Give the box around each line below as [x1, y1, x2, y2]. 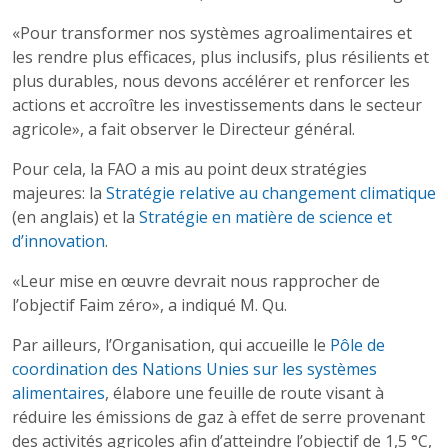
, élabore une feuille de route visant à [105, 382, 384, 404]
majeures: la [12, 182, 106, 204]
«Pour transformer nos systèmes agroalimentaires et [12, 22, 412, 44]
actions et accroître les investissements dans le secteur [12, 94, 422, 116]
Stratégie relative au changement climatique [106, 182, 436, 204]
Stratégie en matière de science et [139, 206, 392, 228]
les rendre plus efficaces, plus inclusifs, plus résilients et [12, 46, 429, 68]
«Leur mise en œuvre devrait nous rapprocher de [12, 270, 380, 292]
